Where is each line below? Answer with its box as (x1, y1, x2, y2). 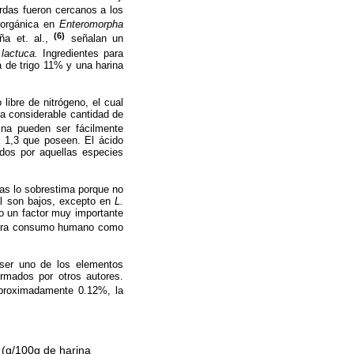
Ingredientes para (37, 47, 124, 60)
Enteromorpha (59, 18, 124, 31)
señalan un (65, 32, 124, 45)
